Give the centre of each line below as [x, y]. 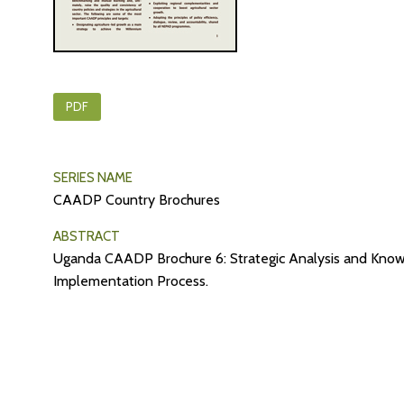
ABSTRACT [87, 237]
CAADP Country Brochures [137, 200]
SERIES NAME [93, 178]
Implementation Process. [131, 281]
